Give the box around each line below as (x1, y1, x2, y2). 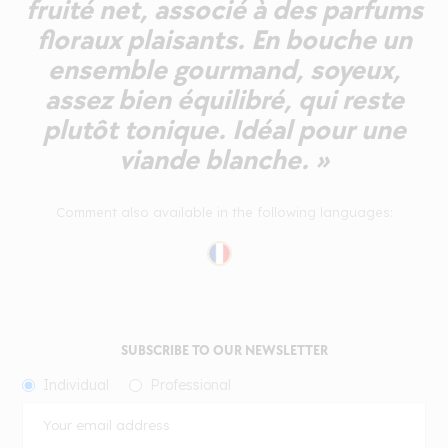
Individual (43, 375, 110, 394)
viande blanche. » (119, 143, 329, 177)
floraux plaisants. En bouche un (36, 23, 412, 57)
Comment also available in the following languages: (55, 203, 393, 220)
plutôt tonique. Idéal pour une (42, 113, 406, 147)
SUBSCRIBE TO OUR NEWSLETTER (120, 341, 328, 359)
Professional (150, 375, 232, 394)
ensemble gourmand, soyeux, (47, 53, 401, 87)
